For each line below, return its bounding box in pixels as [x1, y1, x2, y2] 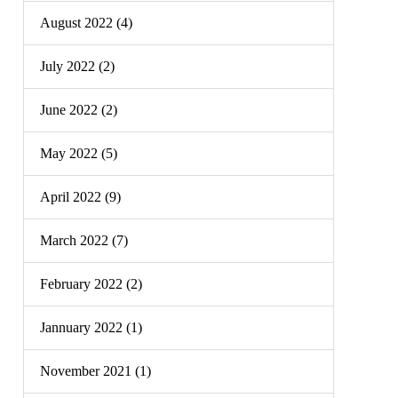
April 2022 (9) [40, 189, 121, 204]
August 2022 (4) [40, 15, 132, 30]
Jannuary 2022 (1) [40, 320, 142, 335]
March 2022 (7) [40, 233, 128, 248]
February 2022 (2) [40, 276, 142, 291]
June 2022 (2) [40, 102, 117, 117]
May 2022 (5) [40, 146, 117, 161]
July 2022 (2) [40, 59, 115, 74]
